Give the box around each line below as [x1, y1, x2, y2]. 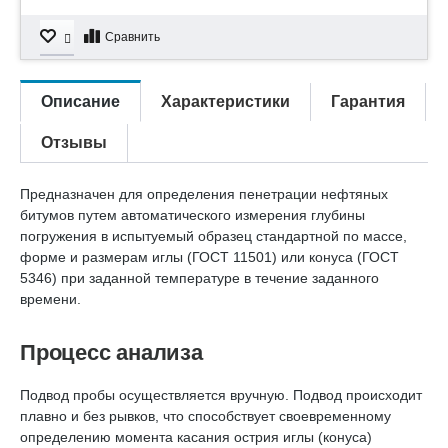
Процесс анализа [20, 340, 203, 365]
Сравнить [105, 30, 160, 44]
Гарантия [331, 93, 405, 110]
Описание [41, 93, 120, 110]
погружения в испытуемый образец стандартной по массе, [20, 228, 407, 244]
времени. [20, 291, 81, 307]
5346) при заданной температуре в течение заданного [20, 270, 379, 286]
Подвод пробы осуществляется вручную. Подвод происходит [20, 387, 422, 403]
